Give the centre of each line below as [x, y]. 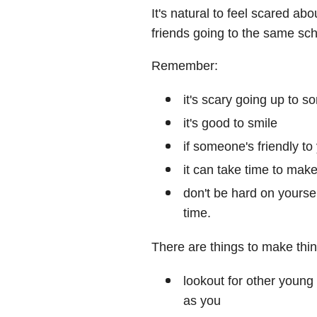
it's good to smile [230, 123]
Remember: [185, 65]
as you [202, 300]
